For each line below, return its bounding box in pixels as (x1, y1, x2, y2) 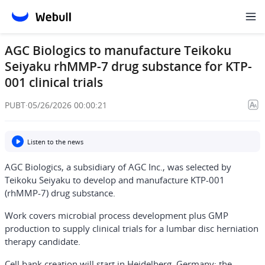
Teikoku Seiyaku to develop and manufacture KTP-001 (5, 174, 225, 186)
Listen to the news (27, 137, 83, 146)
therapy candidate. (5, 235, 80, 247)
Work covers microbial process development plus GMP (5, 209, 228, 221)
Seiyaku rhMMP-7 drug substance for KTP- (5, 58, 252, 75)
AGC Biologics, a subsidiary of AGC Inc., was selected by (5, 161, 231, 173)
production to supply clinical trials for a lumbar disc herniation (5, 222, 258, 234)
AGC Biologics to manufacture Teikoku (5, 42, 231, 59)
